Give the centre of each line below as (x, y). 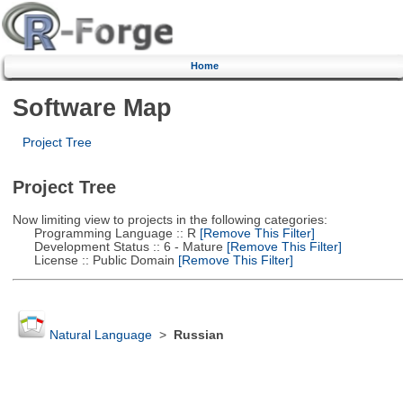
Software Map (92, 107)
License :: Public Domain (93, 260)
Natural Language (100, 336)
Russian (198, 336)
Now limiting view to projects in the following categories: (170, 219)
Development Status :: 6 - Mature (117, 246)
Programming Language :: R (104, 233)
